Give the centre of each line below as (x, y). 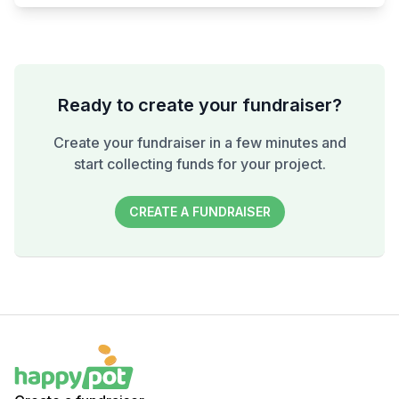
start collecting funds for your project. (199, 164)
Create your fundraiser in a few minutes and (199, 143)
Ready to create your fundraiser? (199, 106)
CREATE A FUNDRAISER (199, 212)
